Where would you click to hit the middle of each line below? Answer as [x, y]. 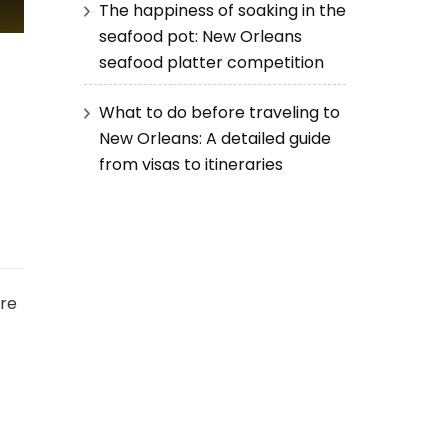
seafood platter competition [211, 62]
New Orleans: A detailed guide [214, 138]
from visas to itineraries [190, 164]
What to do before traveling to [219, 112]
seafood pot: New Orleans [200, 36]
